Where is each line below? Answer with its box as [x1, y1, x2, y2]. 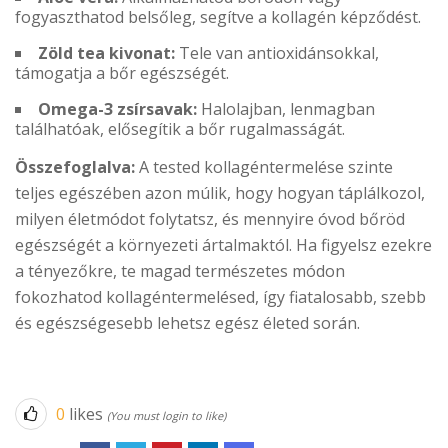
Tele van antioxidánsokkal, [175, 42, 379, 65]
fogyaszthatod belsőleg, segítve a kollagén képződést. [15, 6, 421, 29]
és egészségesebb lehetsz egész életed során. [15, 312, 360, 335]
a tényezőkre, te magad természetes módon [15, 260, 345, 283]
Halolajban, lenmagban [197, 98, 375, 121]
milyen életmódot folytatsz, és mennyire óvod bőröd [15, 208, 405, 231]
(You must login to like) [107, 408, 226, 424]
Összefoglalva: [15, 156, 135, 179]
